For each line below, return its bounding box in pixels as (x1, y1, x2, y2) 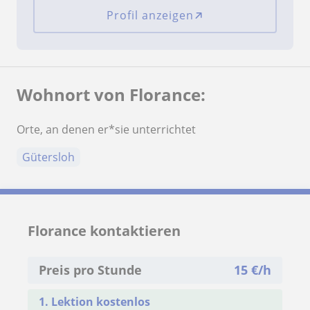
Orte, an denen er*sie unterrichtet (17, 121, 196, 137)
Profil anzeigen (106, 7, 194, 23)
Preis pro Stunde (39, 261, 142, 278)
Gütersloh (22, 149, 75, 165)
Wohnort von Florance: (17, 82, 206, 106)
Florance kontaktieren (28, 221, 181, 240)
